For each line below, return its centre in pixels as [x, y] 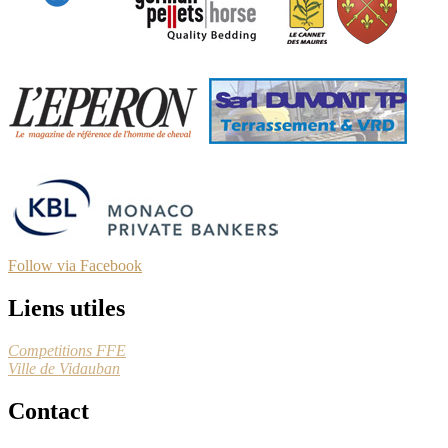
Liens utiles [66, 308]
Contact [48, 410]
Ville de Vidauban [64, 369]
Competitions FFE [67, 351]
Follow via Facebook [75, 266]
